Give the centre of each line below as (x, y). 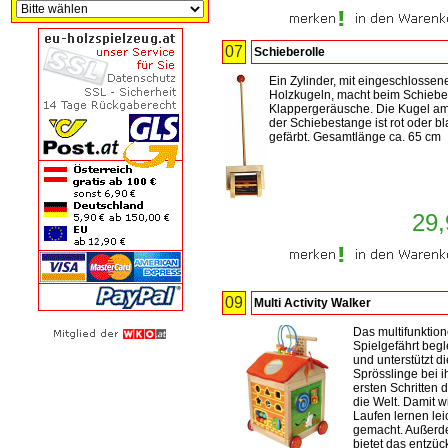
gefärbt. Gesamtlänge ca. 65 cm (355, 137)
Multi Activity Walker (312, 303)
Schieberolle (289, 52)
